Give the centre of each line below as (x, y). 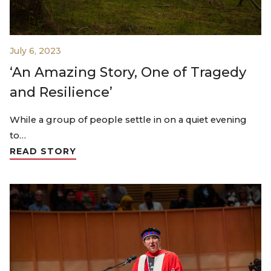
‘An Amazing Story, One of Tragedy (128, 73)
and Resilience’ (61, 93)
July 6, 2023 (35, 51)
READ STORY (43, 152)
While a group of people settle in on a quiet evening (128, 120)
